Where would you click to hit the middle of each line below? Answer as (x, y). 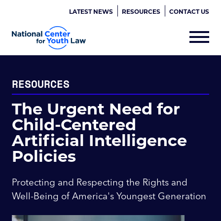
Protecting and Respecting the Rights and (100, 182)
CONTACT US (189, 11)
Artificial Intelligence (99, 140)
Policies (44, 155)
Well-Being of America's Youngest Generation (109, 196)
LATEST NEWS (91, 11)
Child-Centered (74, 124)
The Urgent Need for (96, 108)
